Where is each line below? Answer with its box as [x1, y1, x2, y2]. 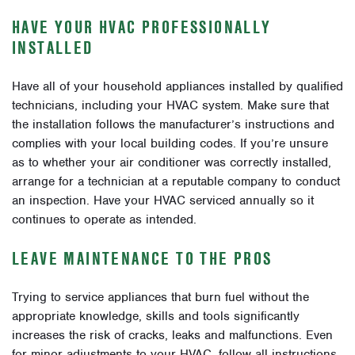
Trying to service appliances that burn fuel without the [12, 288, 309, 305]
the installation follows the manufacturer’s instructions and [12, 116, 334, 132]
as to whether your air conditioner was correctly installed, [12, 154, 331, 170]
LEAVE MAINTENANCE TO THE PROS [12, 246, 273, 270]
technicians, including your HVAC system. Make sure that [12, 97, 329, 113]
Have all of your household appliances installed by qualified [12, 78, 343, 94]
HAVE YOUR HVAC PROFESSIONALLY [12, 14, 272, 39]
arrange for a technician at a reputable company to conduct [12, 173, 340, 189]
